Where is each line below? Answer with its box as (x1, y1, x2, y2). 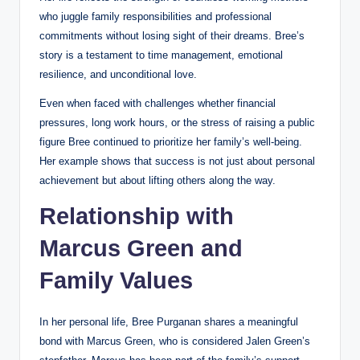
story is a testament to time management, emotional (39, 48, 283, 61)
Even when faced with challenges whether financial (39, 96, 276, 109)
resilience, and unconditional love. (39, 67, 197, 80)
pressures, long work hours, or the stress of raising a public (39, 116, 315, 129)
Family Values (39, 267, 193, 293)
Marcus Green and (39, 235, 243, 261)
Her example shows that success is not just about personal (39, 154, 315, 167)
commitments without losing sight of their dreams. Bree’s (39, 29, 305, 42)
